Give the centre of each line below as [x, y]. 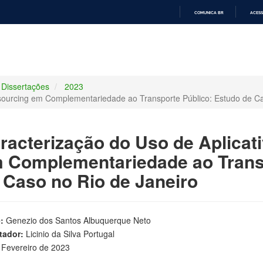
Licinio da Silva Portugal [70, 233]
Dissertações [25, 86]
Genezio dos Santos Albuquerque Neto [77, 220]
